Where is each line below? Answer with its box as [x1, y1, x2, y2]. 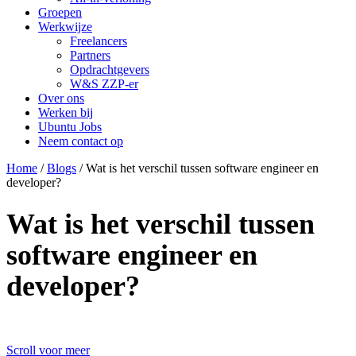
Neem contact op [38, 133, 123, 148]
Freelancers [70, 33, 127, 48]
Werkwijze [38, 19, 92, 33]
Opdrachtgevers [70, 62, 149, 76]
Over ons [38, 91, 84, 105]
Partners [70, 48, 110, 62]
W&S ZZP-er [70, 76, 138, 91]
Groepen [38, 5, 82, 19]
